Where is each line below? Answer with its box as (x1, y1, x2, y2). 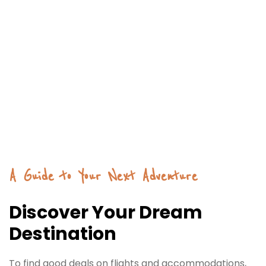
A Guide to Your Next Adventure (9, 167, 198, 186)
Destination (9, 221, 116, 246)
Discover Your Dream (9, 199, 202, 225)
